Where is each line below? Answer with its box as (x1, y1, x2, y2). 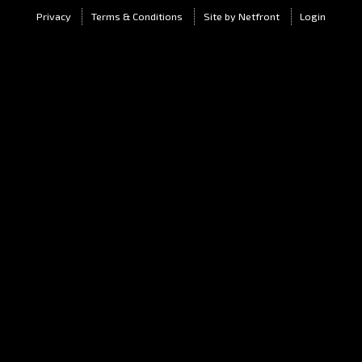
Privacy (36, 10, 71, 23)
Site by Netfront (203, 10, 280, 23)
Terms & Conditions (91, 10, 183, 23)
